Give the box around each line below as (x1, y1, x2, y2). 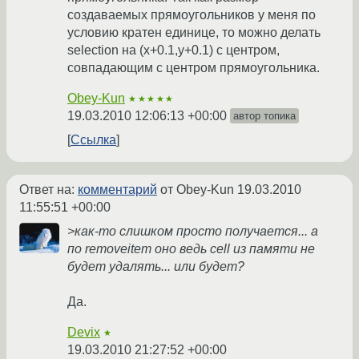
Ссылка (71, 133, 116, 147)
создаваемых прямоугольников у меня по (67, 8, 316, 22)
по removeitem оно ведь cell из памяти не (67, 242, 315, 256)
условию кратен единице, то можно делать (67, 26, 321, 40)
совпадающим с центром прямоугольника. (67, 61, 320, 75)
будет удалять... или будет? (67, 260, 244, 274)
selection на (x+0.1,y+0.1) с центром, (67, 43, 280, 58)
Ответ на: (19, 183, 78, 197)
